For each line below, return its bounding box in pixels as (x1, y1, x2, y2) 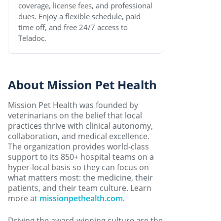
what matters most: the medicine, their (8, 172, 153, 184)
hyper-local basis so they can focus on (8, 162, 149, 173)
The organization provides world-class (8, 141, 149, 152)
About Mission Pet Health (8, 76, 157, 93)
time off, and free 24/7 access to (18, 22, 128, 33)
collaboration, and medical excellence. (8, 131, 149, 142)
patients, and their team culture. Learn (8, 183, 151, 194)
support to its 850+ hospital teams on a (8, 151, 154, 163)
